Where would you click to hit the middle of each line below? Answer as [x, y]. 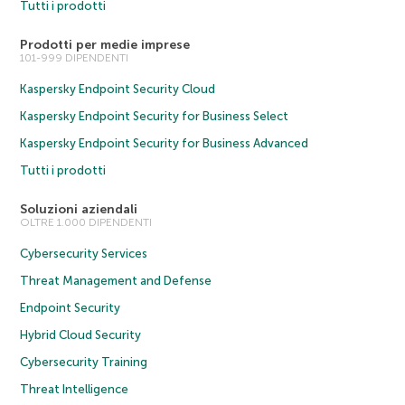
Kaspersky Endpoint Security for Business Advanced [165, 143]
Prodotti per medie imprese [105, 44]
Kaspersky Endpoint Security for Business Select [155, 116]
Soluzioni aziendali [79, 209]
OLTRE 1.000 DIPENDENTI [86, 222]
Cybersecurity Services [84, 253]
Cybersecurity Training [84, 362]
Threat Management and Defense [116, 280]
